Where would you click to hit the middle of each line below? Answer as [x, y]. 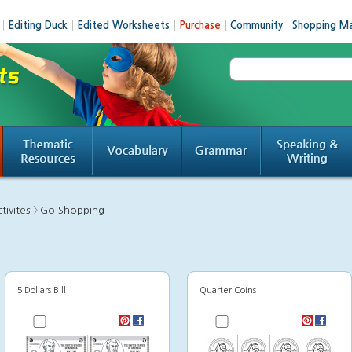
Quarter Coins [228, 290]
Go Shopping [72, 210]
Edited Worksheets [123, 26]
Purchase [200, 26]
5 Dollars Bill [42, 290]
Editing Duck [38, 26]
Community [257, 26]
